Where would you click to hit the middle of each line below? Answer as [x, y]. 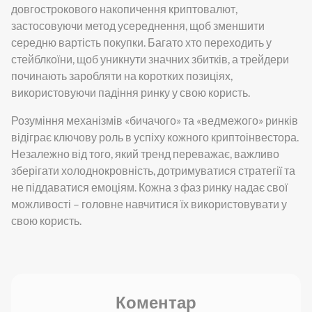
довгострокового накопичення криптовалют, [124, 8]
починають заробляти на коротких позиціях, [122, 75]
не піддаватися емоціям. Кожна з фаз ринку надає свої [149, 187]
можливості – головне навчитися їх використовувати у [149, 203]
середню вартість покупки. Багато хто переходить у [141, 42]
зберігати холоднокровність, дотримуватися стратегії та [153, 170]
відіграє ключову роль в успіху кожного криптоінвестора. [155, 136]
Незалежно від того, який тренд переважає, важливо [145, 153]
